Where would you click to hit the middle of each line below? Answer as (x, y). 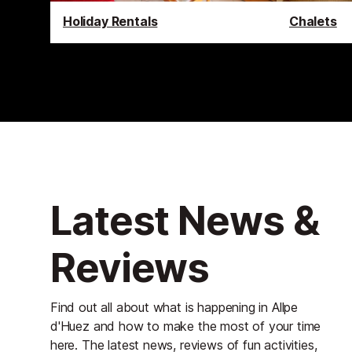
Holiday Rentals (110, 21)
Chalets (313, 21)
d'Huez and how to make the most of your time (186, 326)
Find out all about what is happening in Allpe (174, 307)
